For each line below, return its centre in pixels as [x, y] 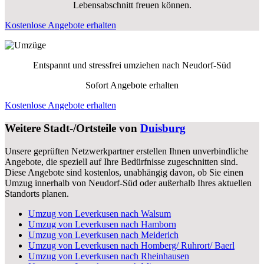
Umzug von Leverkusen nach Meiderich [103, 235]
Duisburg [163, 128]
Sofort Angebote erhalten [132, 85]
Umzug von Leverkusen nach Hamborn [102, 224]
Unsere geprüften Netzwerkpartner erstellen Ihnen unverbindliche [126, 151]
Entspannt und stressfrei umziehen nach [108, 65]
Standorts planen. [37, 193]
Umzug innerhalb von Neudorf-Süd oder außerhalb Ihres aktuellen [128, 183]
